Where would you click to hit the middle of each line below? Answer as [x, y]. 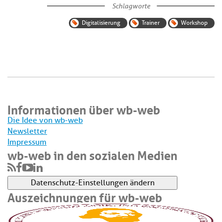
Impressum [27, 142]
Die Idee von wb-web [45, 120]
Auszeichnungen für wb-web [85, 196]
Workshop [194, 23]
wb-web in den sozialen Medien [92, 154]
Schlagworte [131, 6]
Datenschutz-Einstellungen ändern [92, 183]
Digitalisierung [101, 23]
